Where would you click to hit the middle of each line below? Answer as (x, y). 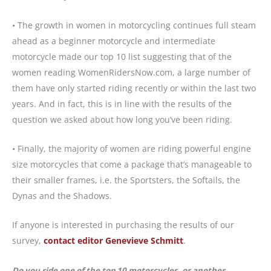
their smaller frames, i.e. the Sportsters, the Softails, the (126, 180)
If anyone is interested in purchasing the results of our (123, 225)
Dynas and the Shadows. (63, 195)
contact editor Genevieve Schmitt (113, 241)
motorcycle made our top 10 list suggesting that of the (122, 56)
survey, (28, 241)
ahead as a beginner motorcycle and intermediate (114, 41)
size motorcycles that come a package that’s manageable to (132, 164)
